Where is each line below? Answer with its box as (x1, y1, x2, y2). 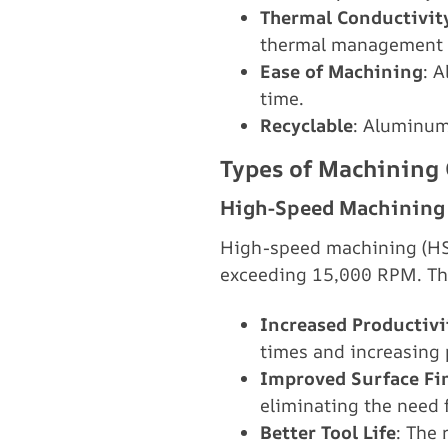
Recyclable (260, 113, 353, 137)
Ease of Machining (260, 59, 423, 83)
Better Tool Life (260, 420, 396, 444)
